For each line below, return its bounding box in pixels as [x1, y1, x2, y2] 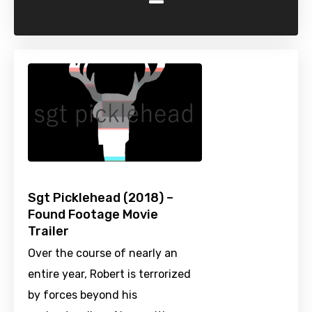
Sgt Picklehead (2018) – [28, 190, 173, 206]
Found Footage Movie [28, 207, 158, 223]
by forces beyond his [28, 288, 137, 302]
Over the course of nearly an [28, 247, 178, 260]
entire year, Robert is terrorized [28, 267, 191, 281]
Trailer [28, 224, 69, 240]
